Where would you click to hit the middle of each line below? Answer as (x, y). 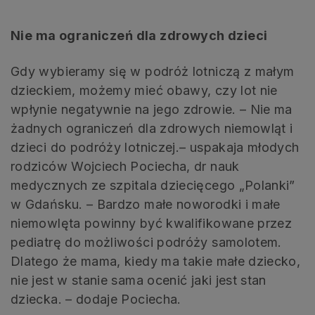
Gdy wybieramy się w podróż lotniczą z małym (153, 71)
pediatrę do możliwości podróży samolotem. (146, 242)
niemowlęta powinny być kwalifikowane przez (152, 223)
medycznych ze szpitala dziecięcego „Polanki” (153, 185)
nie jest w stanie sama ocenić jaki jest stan (139, 280)
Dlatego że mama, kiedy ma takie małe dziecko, (156, 261)
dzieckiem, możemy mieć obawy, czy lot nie (144, 90)
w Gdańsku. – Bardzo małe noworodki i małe (146, 204)
